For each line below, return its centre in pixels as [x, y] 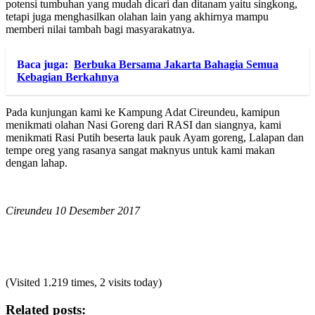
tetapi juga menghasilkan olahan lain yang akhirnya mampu [137, 17]
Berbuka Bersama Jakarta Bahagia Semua [176, 65]
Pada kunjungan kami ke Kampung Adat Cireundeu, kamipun [143, 112]
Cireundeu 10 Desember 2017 [73, 211]
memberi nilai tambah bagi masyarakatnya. [100, 30]
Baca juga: [43, 65]
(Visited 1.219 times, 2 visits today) [84, 283]
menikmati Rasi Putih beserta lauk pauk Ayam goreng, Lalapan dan [155, 138]
